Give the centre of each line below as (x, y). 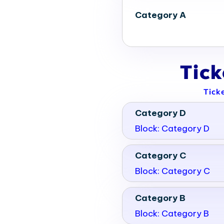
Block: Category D (172, 128)
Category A (160, 15)
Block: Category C (172, 171)
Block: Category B (172, 213)
